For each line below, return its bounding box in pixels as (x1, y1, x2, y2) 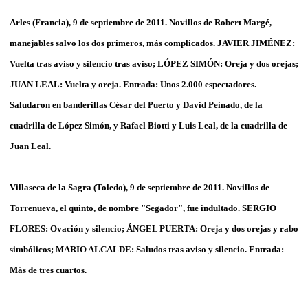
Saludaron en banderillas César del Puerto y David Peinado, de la (10, 99, 263, 110)
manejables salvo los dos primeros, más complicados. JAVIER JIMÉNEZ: (10, 37, 295, 48)
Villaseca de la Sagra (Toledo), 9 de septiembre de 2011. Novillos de (10, 181, 269, 192)
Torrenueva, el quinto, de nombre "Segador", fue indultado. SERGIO (10, 202, 276, 213)
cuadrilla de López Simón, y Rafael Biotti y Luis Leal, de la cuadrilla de (10, 120, 287, 131)
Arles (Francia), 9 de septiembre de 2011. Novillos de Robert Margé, (10, 16, 272, 27)
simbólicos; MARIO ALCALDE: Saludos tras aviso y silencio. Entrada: (10, 243, 284, 254)
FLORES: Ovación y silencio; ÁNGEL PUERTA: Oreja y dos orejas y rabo (10, 223, 298, 234)
